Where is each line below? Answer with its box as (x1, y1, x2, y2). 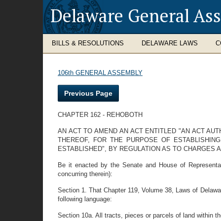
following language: (58, 195, 112, 203)
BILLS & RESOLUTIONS (52, 39, 124, 47)
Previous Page (64, 89, 112, 97)
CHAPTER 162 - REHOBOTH (58, 111, 143, 118)
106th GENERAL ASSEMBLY (58, 69, 143, 76)
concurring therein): (58, 170, 112, 178)
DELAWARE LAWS (142, 39, 198, 47)
